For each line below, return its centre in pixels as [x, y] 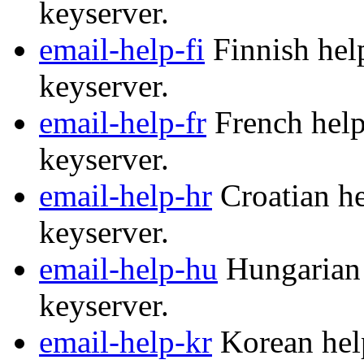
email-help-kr [126, 342]
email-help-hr [126, 196]
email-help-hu [128, 269]
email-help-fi [122, 50]
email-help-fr [123, 123]
